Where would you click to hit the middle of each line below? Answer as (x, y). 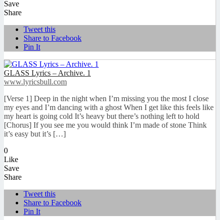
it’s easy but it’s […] (35, 134)
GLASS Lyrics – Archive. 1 (47, 73)
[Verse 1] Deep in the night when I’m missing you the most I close (106, 99)
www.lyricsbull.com (35, 82)
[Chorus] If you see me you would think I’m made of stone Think (105, 125)
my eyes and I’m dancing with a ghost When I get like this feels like (110, 108)
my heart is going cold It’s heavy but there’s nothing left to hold (102, 116)
